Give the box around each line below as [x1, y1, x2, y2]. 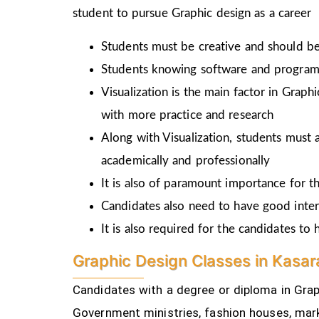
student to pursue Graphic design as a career [73, 7, 312, 20]
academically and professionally [101, 154, 271, 167]
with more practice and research [101, 108, 274, 121]
